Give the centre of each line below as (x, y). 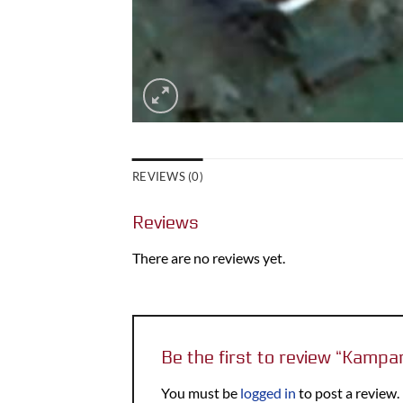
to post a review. (348, 392)
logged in (268, 392)
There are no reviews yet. (209, 257)
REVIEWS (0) (168, 176)
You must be (201, 392)
